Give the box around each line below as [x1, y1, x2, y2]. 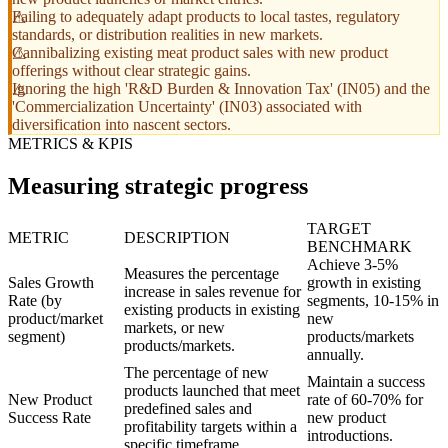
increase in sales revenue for [124, 283, 301, 301]
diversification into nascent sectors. [12, 116, 231, 134]
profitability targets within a [124, 418, 297, 436]
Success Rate [8, 409, 91, 427]
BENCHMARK [307, 238, 412, 256]
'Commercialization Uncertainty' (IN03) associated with [12, 98, 362, 116]
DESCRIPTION [124, 229, 230, 247]
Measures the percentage [124, 265, 279, 283]
